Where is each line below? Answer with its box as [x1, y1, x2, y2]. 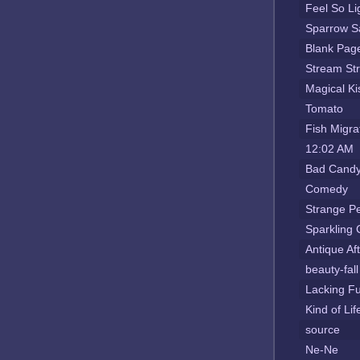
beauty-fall [305, 263, 358, 276]
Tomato [305, 102, 343, 115]
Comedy [305, 182, 348, 195]
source [305, 323, 340, 336]
